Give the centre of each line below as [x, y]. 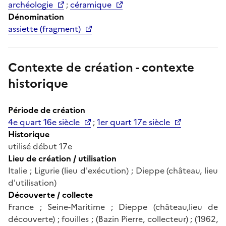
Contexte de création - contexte [101, 67]
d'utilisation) [32, 182]
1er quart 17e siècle [133, 122]
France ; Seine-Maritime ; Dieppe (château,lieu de [113, 207]
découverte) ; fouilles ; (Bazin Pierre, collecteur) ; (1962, [113, 219]
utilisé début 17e [40, 146]
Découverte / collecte [50, 194]
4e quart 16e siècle [44, 122]
